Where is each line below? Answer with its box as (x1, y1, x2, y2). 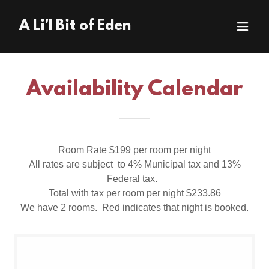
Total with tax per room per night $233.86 (48, 188, 221, 198)
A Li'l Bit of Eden (19, 18, 131, 35)
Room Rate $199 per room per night (58, 145, 211, 155)
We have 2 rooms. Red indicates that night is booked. (20, 202, 249, 213)
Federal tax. (107, 174, 162, 184)
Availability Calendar (26, 78, 243, 102)
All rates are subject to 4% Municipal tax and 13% (28, 159, 241, 169)
